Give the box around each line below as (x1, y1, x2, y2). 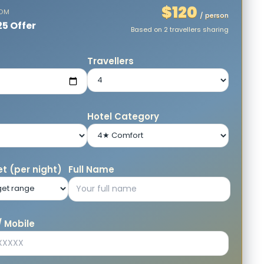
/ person (200, 11, 229, 20)
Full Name (68, 163, 115, 176)
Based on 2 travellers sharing (131, 25, 229, 34)
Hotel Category (87, 110, 159, 123)
